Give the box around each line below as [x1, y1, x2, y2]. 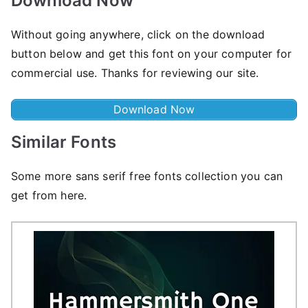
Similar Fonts [11, 131, 117, 152]
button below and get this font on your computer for [11, 46, 292, 60]
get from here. [11, 188, 87, 202]
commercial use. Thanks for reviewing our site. [11, 65, 259, 80]
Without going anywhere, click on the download [11, 27, 265, 41]
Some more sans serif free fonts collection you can [11, 168, 283, 183]
